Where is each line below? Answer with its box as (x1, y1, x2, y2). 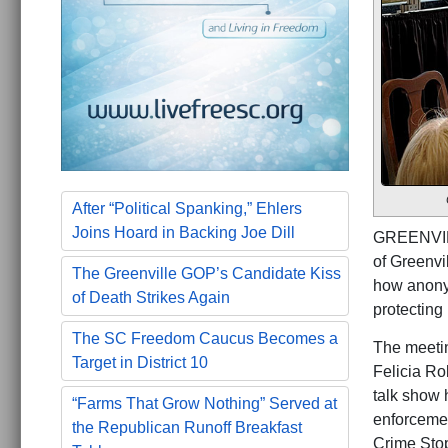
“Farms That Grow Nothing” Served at (72, 395, 337, 413)
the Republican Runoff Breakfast (72, 419, 302, 437)
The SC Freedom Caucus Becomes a (72, 330, 338, 348)
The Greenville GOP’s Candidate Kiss (72, 265, 341, 283)
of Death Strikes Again (72, 289, 230, 307)
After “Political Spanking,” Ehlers (72, 200, 302, 218)
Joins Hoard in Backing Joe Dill (72, 224, 295, 242)
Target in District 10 (72, 354, 208, 372)
